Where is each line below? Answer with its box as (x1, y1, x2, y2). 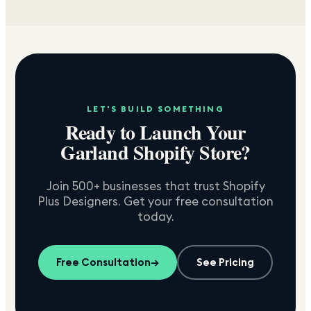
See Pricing (196, 255, 254, 269)
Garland (60, 137, 129, 167)
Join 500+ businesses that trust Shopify (46, 178, 265, 194)
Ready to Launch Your (65, 117, 246, 146)
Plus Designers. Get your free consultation (37, 193, 274, 209)
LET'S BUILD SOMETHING (87, 103, 224, 114)
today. (137, 208, 174, 224)
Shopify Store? (128, 137, 251, 167)
